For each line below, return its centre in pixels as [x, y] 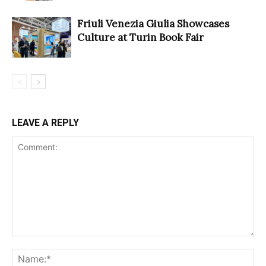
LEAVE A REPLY [45, 122]
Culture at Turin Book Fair [140, 37]
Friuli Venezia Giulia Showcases [153, 23]
